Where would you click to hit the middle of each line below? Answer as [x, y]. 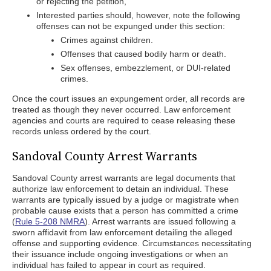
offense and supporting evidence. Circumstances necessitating [132, 243]
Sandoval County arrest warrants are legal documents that [124, 178]
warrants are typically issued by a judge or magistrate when [126, 200]
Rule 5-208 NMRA [50, 221]
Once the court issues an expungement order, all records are [129, 99]
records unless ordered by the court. [82, 131]
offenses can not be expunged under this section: [131, 26]
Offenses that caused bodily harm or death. [143, 54]
